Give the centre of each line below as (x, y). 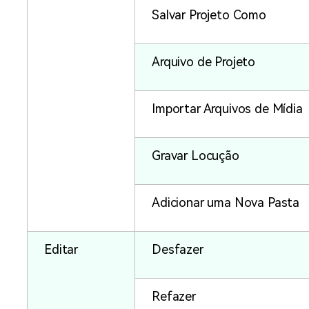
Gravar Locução (196, 156)
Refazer (174, 297)
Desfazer (178, 250)
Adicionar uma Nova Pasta (226, 203)
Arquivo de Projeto (204, 62)
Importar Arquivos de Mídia (227, 109)
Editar (61, 250)
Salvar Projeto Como (209, 15)
